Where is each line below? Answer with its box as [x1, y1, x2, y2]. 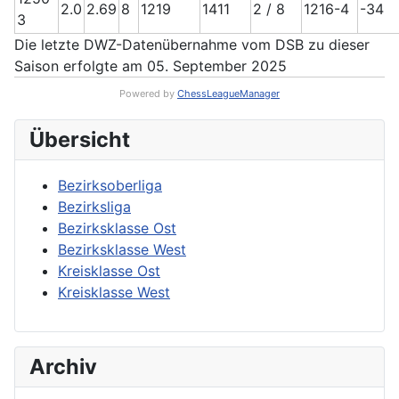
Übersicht [29, 126, 130, 152]
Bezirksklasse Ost [58, 219, 176, 237]
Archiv [29, 354, 97, 379]
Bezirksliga [58, 198, 131, 216]
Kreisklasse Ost [58, 262, 160, 280]
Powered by [119, 87, 177, 100]
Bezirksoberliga [58, 176, 162, 194]
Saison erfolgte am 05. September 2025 [14, 57, 287, 75]
